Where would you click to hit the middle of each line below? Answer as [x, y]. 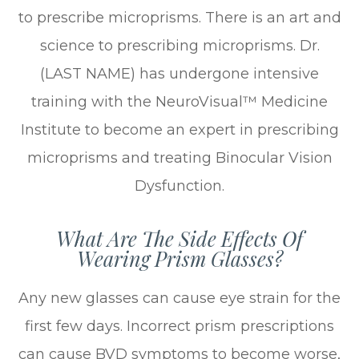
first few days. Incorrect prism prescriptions [179, 326]
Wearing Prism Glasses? [179, 258]
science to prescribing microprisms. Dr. [179, 45]
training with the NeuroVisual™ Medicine [179, 101]
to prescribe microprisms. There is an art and [179, 17]
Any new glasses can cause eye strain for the [179, 298]
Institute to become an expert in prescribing [179, 129]
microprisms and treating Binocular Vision [179, 157]
